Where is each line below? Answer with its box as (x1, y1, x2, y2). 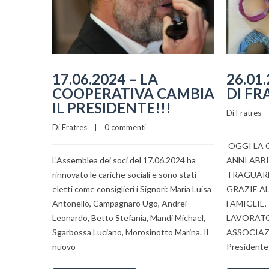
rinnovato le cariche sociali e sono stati (52, 169, 196, 180)
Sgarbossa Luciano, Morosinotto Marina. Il (52, 226, 208, 237)
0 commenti (104, 122, 146, 132)
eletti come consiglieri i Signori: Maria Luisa (52, 183, 211, 194)
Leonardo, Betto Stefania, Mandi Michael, (52, 212, 205, 223)
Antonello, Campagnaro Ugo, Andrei (52, 198, 187, 208)
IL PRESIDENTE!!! (52, 98, 171, 116)
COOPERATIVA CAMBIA (52, 84, 214, 102)
